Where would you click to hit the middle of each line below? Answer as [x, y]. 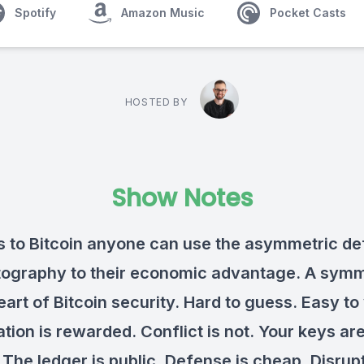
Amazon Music [163, 13]
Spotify [35, 13]
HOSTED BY [156, 102]
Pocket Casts [308, 13]
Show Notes [182, 198]
